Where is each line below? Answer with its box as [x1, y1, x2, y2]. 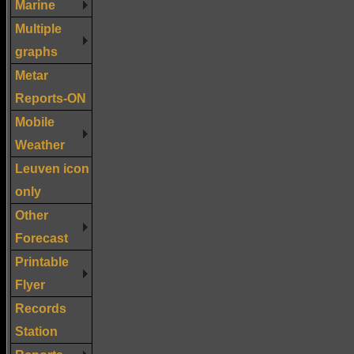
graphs [15, 43, 58, 58]
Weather [15, 137, 65, 152]
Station [15, 323, 58, 338]
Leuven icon [15, 160, 89, 175]
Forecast [15, 230, 68, 245]
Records [15, 300, 66, 315]
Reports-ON [15, 90, 86, 105]
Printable [15, 254, 69, 269]
